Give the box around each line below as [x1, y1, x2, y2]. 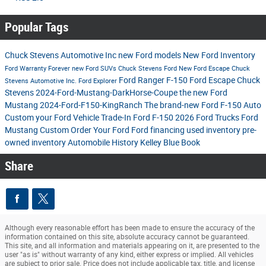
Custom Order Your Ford [40, 125, 131, 135]
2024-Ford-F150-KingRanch [40, 100, 144, 110]
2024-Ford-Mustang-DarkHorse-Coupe [36, 87, 179, 97]
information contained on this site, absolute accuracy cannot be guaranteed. [5, 232, 249, 241]
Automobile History [68, 137, 140, 147]
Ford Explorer [78, 77, 119, 85]
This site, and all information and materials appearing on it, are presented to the [5, 241, 259, 250]
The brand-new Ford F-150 [144, 100, 243, 110]
